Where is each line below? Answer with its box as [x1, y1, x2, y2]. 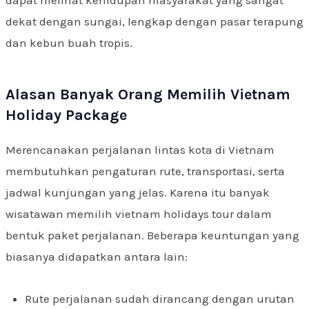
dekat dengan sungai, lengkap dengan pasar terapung [6, 14, 303, 29]
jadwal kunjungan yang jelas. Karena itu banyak [6, 186, 270, 200]
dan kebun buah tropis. [6, 36, 132, 50]
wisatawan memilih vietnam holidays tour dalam [6, 207, 272, 221]
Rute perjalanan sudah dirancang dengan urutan [25, 291, 295, 306]
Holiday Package [6, 106, 127, 125]
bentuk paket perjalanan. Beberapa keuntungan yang [6, 228, 299, 243]
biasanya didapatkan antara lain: [6, 250, 188, 264]
